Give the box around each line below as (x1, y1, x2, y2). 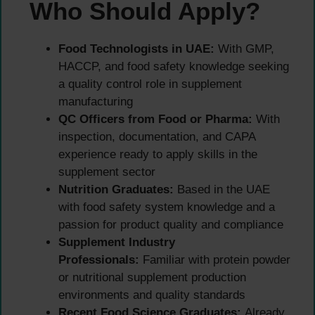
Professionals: (58, 253, 139, 267)
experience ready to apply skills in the (58, 148, 257, 162)
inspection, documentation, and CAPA (58, 130, 255, 144)
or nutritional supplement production (58, 271, 246, 285)
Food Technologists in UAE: (58, 42, 214, 56)
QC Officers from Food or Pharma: (58, 112, 252, 127)
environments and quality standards (58, 288, 245, 302)
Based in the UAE (174, 183, 270, 197)
